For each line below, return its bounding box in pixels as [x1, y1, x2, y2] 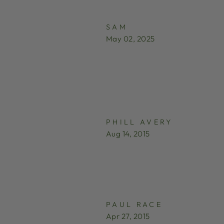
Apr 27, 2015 [106, 211, 150, 221]
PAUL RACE [106, 199, 162, 209]
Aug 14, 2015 [106, 128, 150, 138]
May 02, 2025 [106, 33, 155, 43]
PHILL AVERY [106, 117, 173, 126]
